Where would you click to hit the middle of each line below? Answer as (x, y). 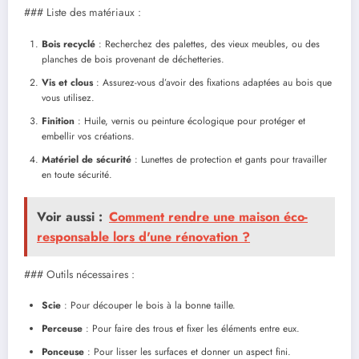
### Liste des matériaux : (83, 13)
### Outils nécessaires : (79, 274)
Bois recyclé (69, 44)
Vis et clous (67, 82)
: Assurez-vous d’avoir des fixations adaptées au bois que (212, 82)
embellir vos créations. (88, 136)
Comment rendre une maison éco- (208, 216)
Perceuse (62, 328)
